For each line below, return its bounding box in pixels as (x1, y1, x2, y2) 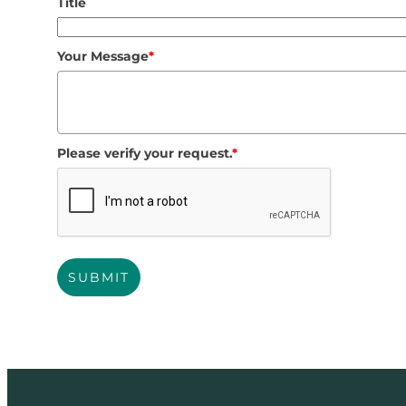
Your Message (56, 47, 149, 64)
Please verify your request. (56, 144, 232, 161)
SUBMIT (67, 268, 130, 285)
